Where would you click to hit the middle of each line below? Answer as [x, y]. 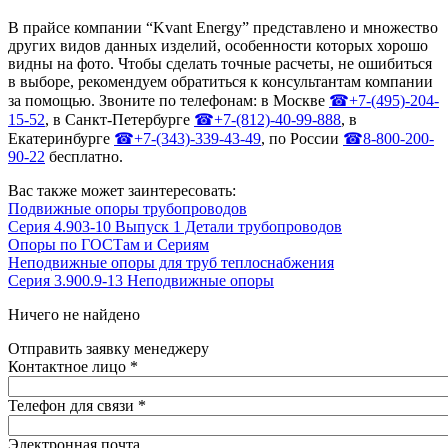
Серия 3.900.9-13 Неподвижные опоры [141, 280]
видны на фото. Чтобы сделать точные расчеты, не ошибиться [220, 63]
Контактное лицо [69, 366]
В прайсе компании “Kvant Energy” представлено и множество [223, 27]
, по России [302, 138]
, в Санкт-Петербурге [119, 119]
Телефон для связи [73, 405]
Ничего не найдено [74, 314]
